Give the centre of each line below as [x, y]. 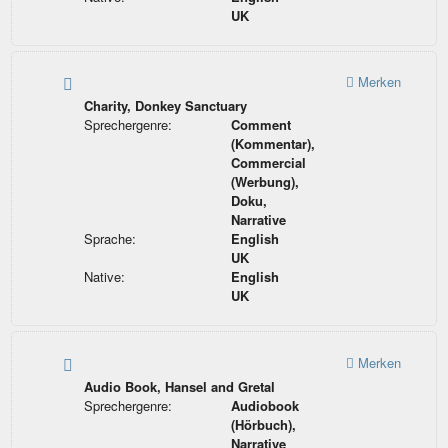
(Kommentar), [273, 144]
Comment [261, 125]
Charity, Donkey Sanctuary [165, 106]
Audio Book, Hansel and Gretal [179, 386]
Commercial [269, 163]
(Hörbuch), [264, 424]
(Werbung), [265, 182]
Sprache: [109, 239]
